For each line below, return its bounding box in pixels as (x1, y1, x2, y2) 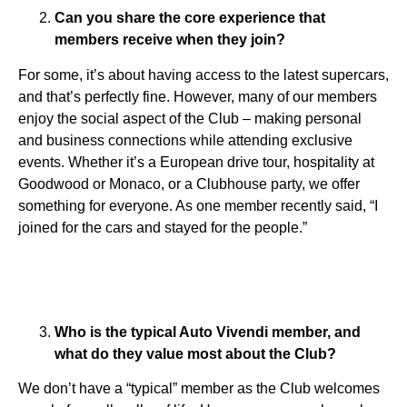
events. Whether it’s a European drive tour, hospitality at (18, 154, 374, 170)
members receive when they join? (55, 32, 285, 48)
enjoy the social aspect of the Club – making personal (18, 110, 362, 126)
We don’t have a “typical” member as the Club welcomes (18, 381, 380, 397)
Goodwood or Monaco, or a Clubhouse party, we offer (18, 175, 360, 192)
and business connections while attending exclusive (18, 132, 352, 148)
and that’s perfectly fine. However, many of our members (18, 88, 377, 104)
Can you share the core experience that (55, 10, 325, 26)
